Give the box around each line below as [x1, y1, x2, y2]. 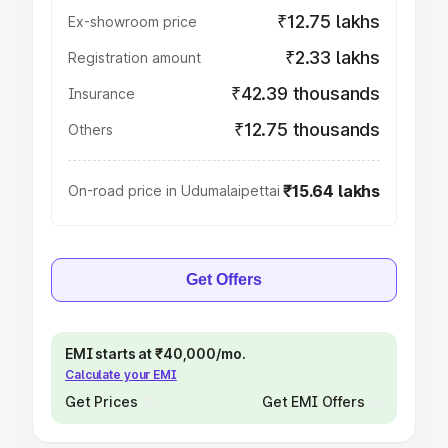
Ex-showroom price [68, 13, 197, 30]
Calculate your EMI [65, 367, 177, 382]
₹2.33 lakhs [284, 47, 380, 68]
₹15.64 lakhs [283, 181, 380, 201]
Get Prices [65, 393, 138, 410]
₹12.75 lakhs [277, 11, 380, 32]
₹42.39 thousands [230, 83, 380, 104]
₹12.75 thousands [233, 119, 380, 140]
